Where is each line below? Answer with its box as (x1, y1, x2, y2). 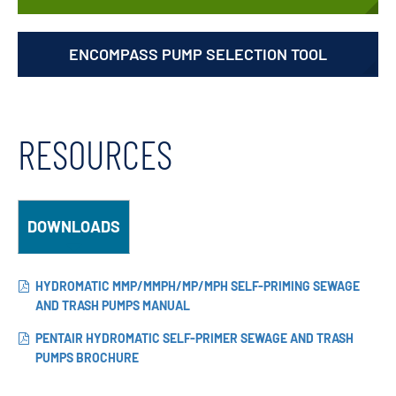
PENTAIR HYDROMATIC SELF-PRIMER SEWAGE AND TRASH (35, 330, 354, 346)
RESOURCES (18, 130, 172, 178)
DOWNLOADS (27, 217, 120, 237)
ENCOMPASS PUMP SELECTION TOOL (69, 44, 327, 64)
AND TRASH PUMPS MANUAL (35, 297, 190, 313)
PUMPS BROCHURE (35, 349, 139, 365)
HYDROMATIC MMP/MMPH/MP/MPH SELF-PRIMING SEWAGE (35, 278, 360, 293)
